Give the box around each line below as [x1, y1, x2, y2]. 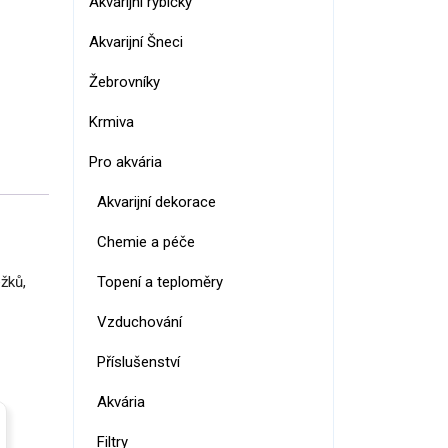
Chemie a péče [97, 233, 195, 251]
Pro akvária [89, 153, 162, 171]
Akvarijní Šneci [89, 33, 183, 51]
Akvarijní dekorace [97, 193, 216, 211]
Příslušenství [97, 353, 180, 371]
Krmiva [89, 113, 134, 131]
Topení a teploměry [97, 273, 223, 291]
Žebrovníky [89, 73, 160, 91]
